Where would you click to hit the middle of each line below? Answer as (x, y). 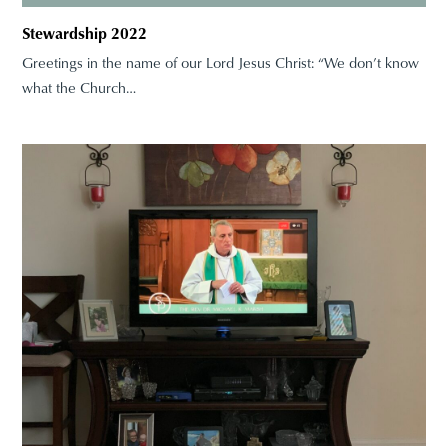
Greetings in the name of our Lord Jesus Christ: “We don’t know (221, 62)
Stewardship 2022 (85, 32)
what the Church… (79, 87)
